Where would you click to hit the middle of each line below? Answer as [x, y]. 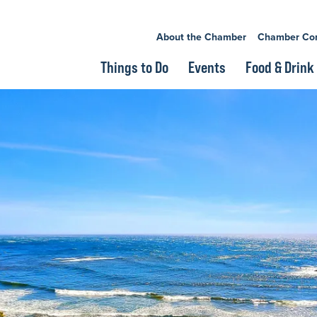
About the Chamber [201, 37]
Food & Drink [280, 67]
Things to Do [134, 67]
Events [207, 67]
